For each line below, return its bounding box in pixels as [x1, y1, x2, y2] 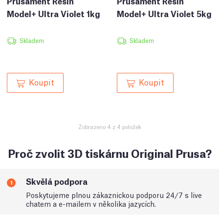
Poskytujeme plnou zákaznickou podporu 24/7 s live [26, 189, 202, 199]
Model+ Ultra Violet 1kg [7, 8, 100, 20]
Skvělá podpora [26, 175, 88, 187]
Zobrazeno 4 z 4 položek [78, 123, 141, 131]
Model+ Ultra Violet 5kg [117, 8, 212, 20]
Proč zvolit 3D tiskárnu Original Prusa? [7, 145, 212, 160]
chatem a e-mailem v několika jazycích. [26, 198, 156, 208]
